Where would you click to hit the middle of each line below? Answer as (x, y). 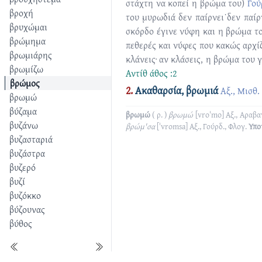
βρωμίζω (26, 69)
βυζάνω (24, 125)
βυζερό (23, 167)
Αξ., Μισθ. (240, 91)
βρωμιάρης (31, 55)
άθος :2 (163, 73)
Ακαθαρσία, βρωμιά (176, 90)
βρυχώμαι (28, 27)
